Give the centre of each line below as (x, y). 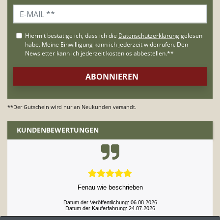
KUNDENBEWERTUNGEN (58, 130)
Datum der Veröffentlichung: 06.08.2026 (110, 203)
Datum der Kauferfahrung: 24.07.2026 (110, 208)
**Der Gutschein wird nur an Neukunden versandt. (72, 107)
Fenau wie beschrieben (110, 188)
